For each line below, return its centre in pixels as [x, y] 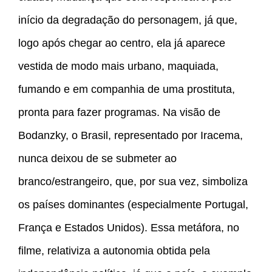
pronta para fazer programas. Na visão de [119, 113]
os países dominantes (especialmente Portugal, [133, 205]
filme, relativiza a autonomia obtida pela [114, 251]
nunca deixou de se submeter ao [97, 159]
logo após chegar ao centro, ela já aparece [122, 43]
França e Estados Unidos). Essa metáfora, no [129, 228]
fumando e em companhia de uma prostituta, [127, 90]
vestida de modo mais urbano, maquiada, [118, 66]
